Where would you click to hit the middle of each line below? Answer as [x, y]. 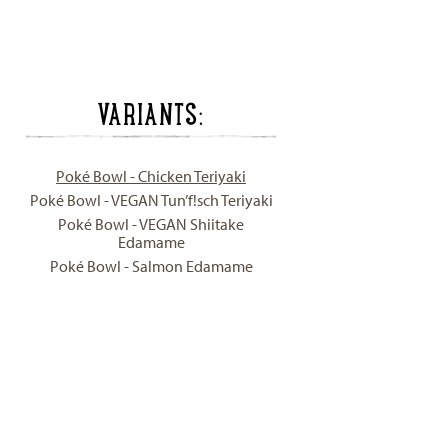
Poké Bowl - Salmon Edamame [151, 265]
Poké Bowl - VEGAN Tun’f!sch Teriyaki [151, 199]
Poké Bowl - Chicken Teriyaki [151, 175]
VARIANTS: [151, 112]
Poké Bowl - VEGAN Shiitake [151, 223]
